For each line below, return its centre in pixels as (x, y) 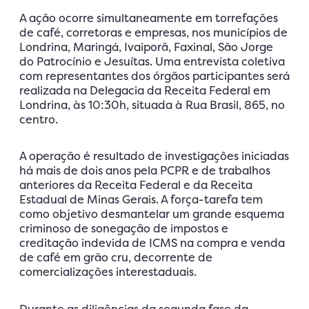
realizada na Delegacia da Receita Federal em (145, 90)
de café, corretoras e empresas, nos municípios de (153, 32)
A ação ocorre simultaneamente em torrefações (149, 18)
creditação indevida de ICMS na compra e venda (152, 243)
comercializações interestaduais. (108, 272)
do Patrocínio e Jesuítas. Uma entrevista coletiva (152, 61)
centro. (39, 119)
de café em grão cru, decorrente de (116, 258)
